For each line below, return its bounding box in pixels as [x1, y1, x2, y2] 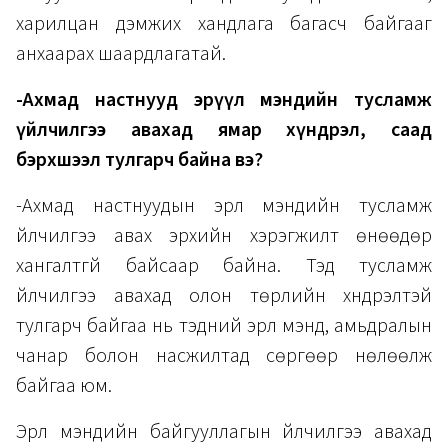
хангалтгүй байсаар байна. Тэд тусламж [16, 252, 432, 281]
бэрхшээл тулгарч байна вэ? [16, 146, 263, 175]
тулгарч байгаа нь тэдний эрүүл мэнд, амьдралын [16, 312, 432, 341]
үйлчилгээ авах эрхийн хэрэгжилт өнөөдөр [16, 222, 432, 251]
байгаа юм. [16, 372, 112, 401]
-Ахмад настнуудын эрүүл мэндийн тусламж [16, 192, 432, 221]
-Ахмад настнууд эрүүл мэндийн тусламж [16, 86, 432, 115]
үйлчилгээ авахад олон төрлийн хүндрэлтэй [16, 282, 432, 311]
